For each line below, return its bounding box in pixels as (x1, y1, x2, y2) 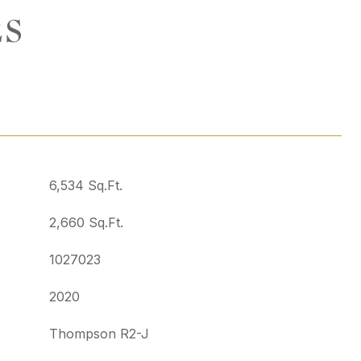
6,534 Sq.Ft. (49, 177, 122, 193)
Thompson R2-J (49, 326, 149, 342)
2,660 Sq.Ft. (49, 214, 123, 230)
